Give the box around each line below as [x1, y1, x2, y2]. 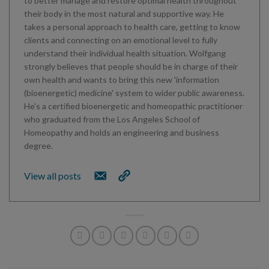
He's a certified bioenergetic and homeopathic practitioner [24, 101, 243, 112]
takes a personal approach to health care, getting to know [24, 22, 240, 32]
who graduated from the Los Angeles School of [24, 114, 200, 125]
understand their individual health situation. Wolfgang [24, 48, 226, 59]
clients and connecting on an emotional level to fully [24, 35, 217, 46]
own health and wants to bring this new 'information [24, 74, 219, 85]
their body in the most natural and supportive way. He [24, 8, 224, 19]
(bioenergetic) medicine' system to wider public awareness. [24, 88, 244, 98]
